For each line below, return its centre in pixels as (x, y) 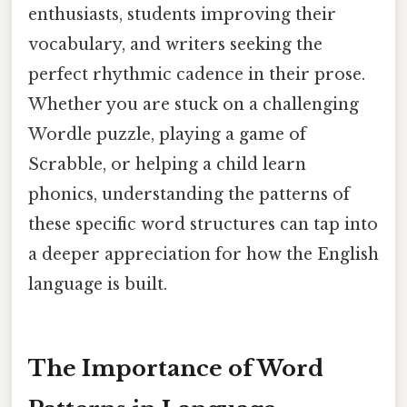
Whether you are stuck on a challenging (194, 104)
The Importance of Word (176, 368)
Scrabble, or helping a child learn (167, 164)
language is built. (98, 284)
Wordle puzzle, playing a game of (167, 134)
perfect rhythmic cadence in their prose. (197, 74)
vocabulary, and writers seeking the (175, 44)
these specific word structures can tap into (203, 224)
